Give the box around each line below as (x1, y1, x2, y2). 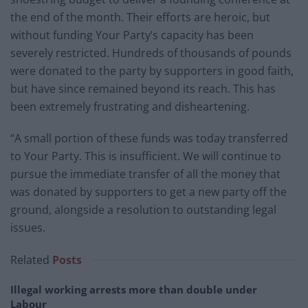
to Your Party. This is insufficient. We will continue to (10, 148, 281, 164)
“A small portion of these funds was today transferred (10, 131, 288, 146)
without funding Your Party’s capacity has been (10, 27, 254, 43)
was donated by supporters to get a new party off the (10, 184, 287, 200)
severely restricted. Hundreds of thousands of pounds (10, 45, 291, 61)
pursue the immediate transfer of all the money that (10, 166, 280, 182)
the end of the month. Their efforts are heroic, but (10, 10, 270, 25)
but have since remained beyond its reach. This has (10, 81, 276, 97)
